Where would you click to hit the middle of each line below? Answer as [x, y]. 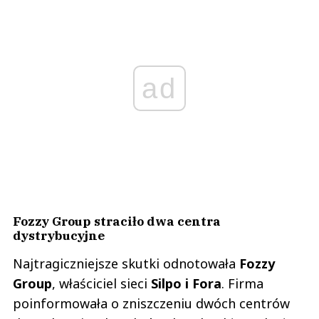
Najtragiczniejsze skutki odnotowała [126, 264]
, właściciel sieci [101, 284]
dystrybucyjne [59, 236]
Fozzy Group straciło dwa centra [117, 221]
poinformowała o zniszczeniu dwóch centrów [151, 304]
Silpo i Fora [186, 284]
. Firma [242, 284]
